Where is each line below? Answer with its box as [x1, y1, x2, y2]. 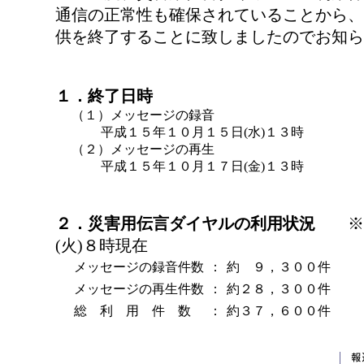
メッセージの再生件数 [74, 282, 204, 296]
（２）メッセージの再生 [71, 142, 214, 156]
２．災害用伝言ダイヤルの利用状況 [55, 214, 315, 232]
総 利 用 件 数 [74, 304, 191, 318]
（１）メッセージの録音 [71, 108, 214, 122]
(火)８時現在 [55, 236, 148, 254]
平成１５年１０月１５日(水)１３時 [88, 125, 304, 139]
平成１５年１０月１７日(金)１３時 [88, 159, 304, 173]
